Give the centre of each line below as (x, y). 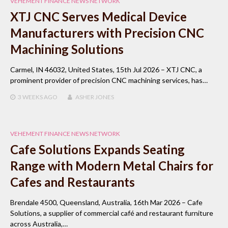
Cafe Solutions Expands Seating (97, 150)
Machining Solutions (67, 49)
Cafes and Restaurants (73, 182)
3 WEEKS (30, 97)
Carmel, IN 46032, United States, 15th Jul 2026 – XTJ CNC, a (106, 70)
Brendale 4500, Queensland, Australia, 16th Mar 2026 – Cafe (106, 203)
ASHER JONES (95, 97)
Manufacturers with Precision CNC (107, 33)
